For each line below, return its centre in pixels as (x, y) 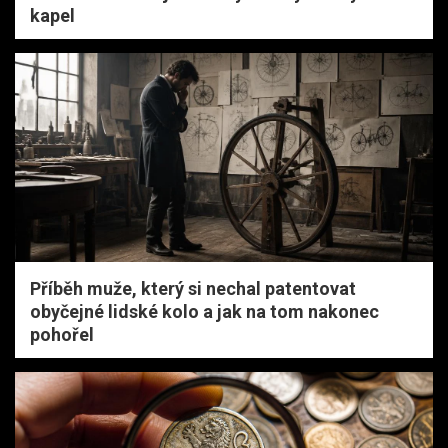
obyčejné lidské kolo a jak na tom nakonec (204, 311)
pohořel (62, 334)
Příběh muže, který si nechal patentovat (193, 288)
